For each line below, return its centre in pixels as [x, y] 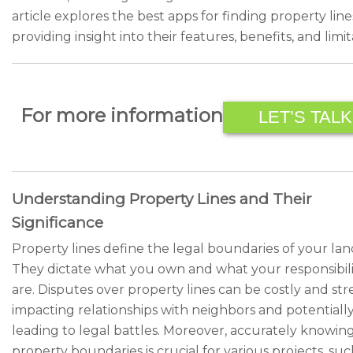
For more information [121, 115]
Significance [58, 223]
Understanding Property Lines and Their [162, 199]
